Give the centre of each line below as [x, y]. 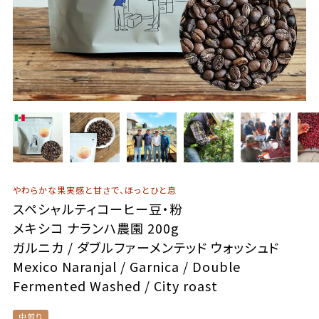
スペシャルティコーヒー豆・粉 [98, 208]
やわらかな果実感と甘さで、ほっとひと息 [94, 189]
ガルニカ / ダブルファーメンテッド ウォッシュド [146, 247]
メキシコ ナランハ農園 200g [96, 228]
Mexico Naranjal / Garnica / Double [126, 266]
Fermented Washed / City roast [115, 285]
